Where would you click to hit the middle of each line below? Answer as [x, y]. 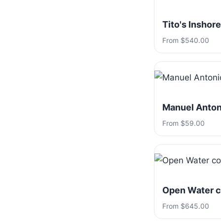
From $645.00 [186, 206]
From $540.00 [186, 40]
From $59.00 [184, 123]
